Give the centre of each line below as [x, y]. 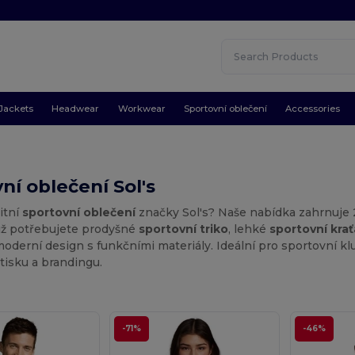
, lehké [249, 229]
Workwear [141, 108]
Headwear [76, 108]
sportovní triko [184, 229]
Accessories [313, 108]
